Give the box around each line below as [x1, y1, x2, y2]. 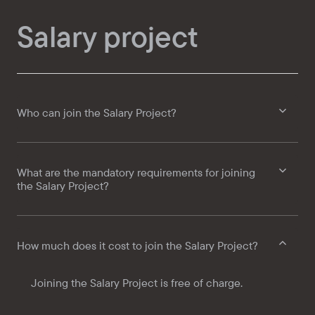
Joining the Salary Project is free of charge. [31, 276, 243, 290]
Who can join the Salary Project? [17, 105, 176, 120]
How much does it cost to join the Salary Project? [17, 238, 258, 253]
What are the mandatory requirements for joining [17, 165, 255, 180]
